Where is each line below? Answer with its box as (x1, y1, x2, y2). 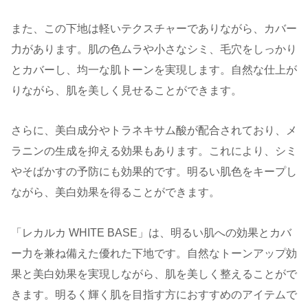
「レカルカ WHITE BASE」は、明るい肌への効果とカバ (11, 227, 291, 239)
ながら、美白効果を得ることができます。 (11, 186, 220, 199)
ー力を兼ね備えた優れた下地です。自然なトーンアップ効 (11, 247, 297, 260)
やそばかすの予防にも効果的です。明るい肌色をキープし (11, 166, 297, 178)
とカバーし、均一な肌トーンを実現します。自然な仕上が (11, 63, 297, 76)
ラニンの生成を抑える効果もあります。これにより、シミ (11, 145, 297, 157)
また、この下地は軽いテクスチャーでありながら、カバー (11, 22, 297, 34)
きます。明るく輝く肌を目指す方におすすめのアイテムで (11, 289, 297, 301)
